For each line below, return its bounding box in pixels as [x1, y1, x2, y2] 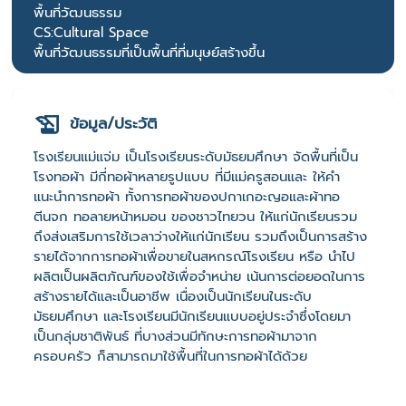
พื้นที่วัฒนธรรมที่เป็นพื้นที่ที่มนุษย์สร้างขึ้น [34, 42, 265, 63]
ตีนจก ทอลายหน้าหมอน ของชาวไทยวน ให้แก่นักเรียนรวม [34, 206, 357, 227]
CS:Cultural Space [34, 22, 149, 43]
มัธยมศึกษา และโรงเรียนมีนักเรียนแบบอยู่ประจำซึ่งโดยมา [34, 305, 351, 326]
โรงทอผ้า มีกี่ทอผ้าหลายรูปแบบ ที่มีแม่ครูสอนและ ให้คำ [34, 166, 340, 187]
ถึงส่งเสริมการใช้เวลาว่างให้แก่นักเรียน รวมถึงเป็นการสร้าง [34, 226, 367, 246]
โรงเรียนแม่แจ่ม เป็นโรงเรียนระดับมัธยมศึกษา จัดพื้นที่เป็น [34, 146, 358, 167]
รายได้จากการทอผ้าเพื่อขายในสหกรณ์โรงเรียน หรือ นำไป [34, 246, 355, 266]
